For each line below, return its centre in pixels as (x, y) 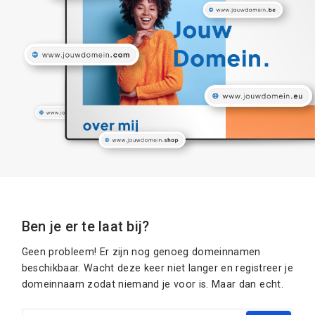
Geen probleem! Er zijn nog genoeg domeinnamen (141, 251)
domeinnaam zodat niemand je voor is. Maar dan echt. (152, 284)
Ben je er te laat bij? (85, 226)
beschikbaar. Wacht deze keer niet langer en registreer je (157, 268)
